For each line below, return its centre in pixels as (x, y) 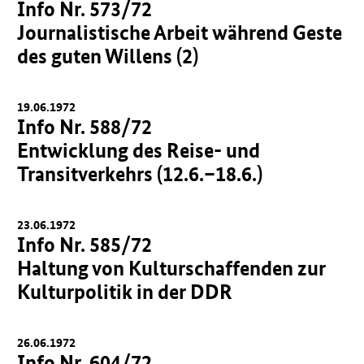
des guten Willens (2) (108, 56)
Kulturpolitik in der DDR (125, 292)
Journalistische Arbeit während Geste (180, 32)
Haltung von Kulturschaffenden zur (172, 268)
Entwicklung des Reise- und (139, 150)
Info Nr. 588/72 (85, 127)
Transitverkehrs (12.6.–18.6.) (140, 174)
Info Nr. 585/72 (85, 245)
